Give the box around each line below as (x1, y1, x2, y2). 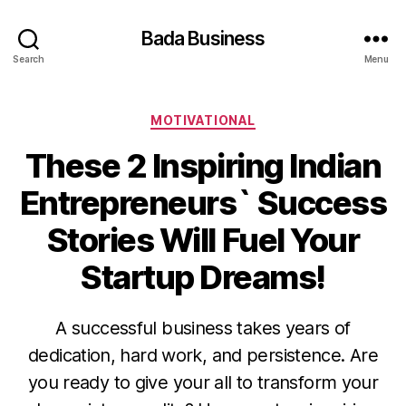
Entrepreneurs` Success (19, 182, 387, 223)
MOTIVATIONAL (150, 112, 256, 128)
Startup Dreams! (81, 256, 325, 297)
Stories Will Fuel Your (46, 219, 360, 260)
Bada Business (140, 26, 266, 50)
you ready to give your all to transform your (27, 371, 379, 393)
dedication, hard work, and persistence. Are (28, 343, 378, 366)
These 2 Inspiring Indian (24, 145, 382, 186)
